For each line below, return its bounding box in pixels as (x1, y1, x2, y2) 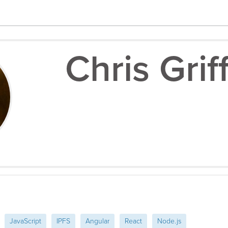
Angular (85, 217, 109, 226)
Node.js (157, 217, 181, 226)
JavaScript (10, 217, 41, 226)
